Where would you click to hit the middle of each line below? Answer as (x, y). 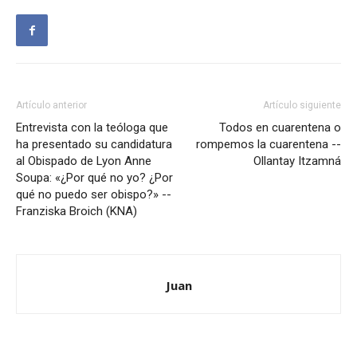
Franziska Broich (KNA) (76, 212)
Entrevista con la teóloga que (92, 128)
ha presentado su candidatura (94, 145)
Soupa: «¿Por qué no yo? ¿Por (94, 178)
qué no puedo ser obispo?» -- (94, 195)
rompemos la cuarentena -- (269, 145)
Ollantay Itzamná (297, 161)
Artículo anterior (51, 106)
